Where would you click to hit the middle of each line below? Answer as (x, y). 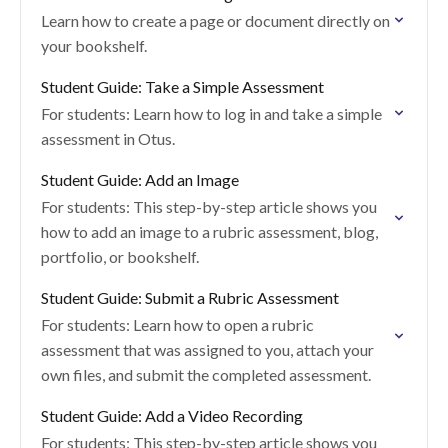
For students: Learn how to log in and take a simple (211, 113)
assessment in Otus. (108, 138)
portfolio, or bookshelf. (120, 256)
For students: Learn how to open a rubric (177, 324)
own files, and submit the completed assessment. (206, 374)
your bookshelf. (94, 45)
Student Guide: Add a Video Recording (172, 415)
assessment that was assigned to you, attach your (207, 349)
